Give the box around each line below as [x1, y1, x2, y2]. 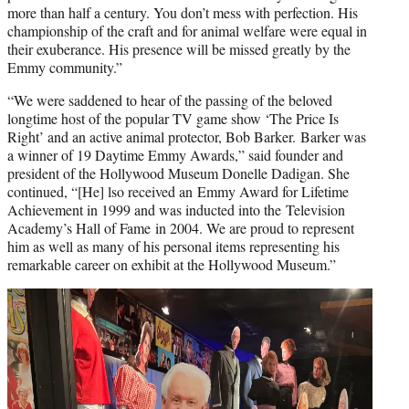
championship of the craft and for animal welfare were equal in [7, 20, 367, 40]
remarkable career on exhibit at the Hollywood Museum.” [7, 254, 336, 274]
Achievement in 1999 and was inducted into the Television [7, 199, 345, 219]
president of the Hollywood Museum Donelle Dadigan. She [7, 163, 350, 183]
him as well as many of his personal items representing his [7, 236, 340, 256]
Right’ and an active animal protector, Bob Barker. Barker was [7, 126, 366, 146]
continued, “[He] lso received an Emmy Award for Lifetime [7, 181, 349, 201]
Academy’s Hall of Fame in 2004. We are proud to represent [7, 217, 354, 237]
